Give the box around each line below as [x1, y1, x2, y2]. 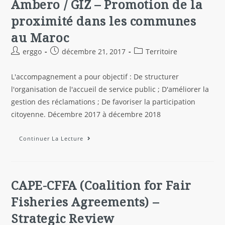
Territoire [146, 47, 178, 56]
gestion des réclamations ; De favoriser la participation [11, 97, 196, 106]
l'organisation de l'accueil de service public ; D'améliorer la [11, 84, 209, 94]
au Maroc [11, 29, 69, 46]
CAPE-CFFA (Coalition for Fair [11, 177, 191, 193]
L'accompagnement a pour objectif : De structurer [11, 72, 179, 81]
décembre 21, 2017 [62, 47, 126, 56]
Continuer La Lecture [19, 135, 84, 142]
